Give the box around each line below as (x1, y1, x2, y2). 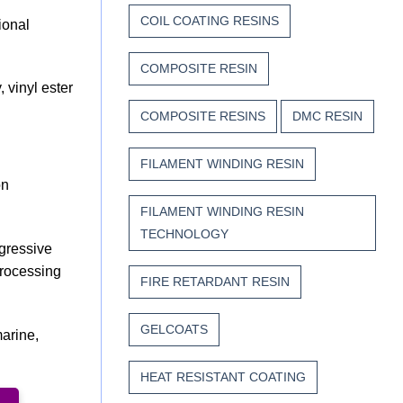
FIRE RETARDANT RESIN (140, 274, 290, 290)
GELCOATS (140, 322, 208, 337)
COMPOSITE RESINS (140, 109, 265, 124)
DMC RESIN (292, 109, 363, 124)
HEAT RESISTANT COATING (140, 370, 306, 385)
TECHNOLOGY (140, 227, 228, 242)
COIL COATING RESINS (140, 13, 279, 29)
